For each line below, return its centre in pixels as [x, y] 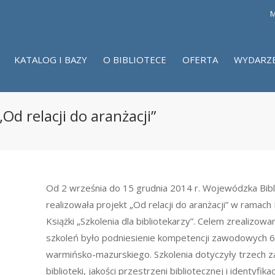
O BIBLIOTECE [135, 60]
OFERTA [200, 60]
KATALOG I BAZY [51, 60]
